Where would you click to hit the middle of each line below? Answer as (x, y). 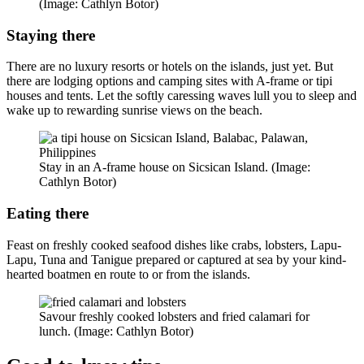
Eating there (48, 213)
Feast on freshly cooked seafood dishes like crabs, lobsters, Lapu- (174, 245)
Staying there (51, 35)
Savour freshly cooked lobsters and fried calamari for (174, 316)
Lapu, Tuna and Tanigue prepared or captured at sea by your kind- (176, 259)
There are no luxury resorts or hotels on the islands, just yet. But (170, 67)
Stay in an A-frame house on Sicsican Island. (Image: (175, 167)
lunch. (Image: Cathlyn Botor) (116, 331)
